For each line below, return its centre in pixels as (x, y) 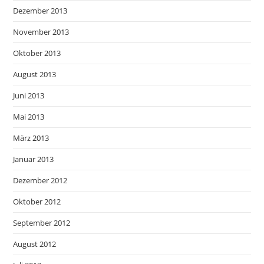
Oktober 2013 (37, 53)
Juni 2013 (29, 95)
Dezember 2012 (40, 180)
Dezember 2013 (40, 10)
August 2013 (35, 74)
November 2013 (41, 32)
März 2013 (31, 138)
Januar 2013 (34, 159)
